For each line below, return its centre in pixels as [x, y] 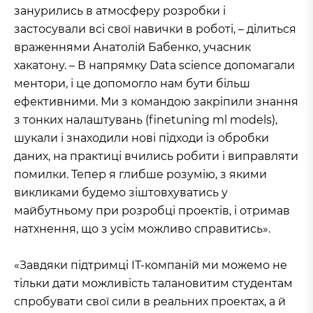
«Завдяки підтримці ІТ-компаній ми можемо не [151, 265]
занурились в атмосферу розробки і [120, 11]
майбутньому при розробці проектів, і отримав [152, 211]
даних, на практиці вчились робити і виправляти [156, 156]
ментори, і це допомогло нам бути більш [132, 84]
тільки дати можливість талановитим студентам [153, 284]
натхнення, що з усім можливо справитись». [142, 229]
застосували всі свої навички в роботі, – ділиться [155, 29]
